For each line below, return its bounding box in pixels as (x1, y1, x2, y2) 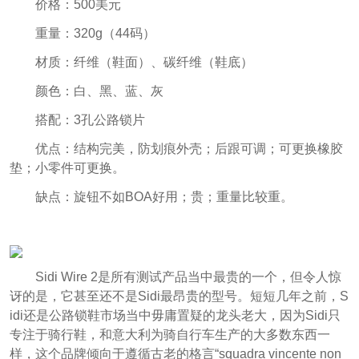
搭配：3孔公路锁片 (34, 113, 145, 127)
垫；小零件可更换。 (9, 160, 125, 175)
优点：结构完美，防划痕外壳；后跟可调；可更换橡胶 (34, 141, 343, 155)
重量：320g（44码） (34, 26, 155, 41)
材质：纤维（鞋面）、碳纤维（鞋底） (34, 55, 253, 70)
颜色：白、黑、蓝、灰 (34, 84, 163, 99)
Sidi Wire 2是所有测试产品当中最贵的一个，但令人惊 (34, 269, 341, 284)
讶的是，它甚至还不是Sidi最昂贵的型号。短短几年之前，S (9, 288, 349, 303)
